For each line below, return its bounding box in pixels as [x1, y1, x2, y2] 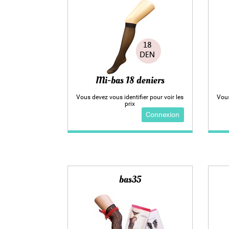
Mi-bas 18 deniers [95, 73, 165, 87]
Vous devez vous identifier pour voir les [76, 94, 184, 101]
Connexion [146, 110, 180, 119]
